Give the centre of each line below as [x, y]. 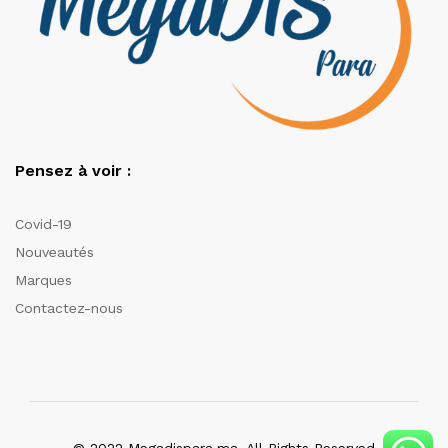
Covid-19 [43, 224]
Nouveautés [54, 252]
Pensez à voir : [73, 171]
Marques [43, 280]
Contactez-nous [69, 308]
